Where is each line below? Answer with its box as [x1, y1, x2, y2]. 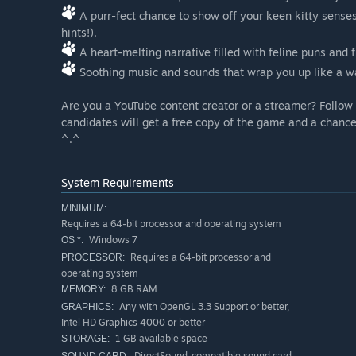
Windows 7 [87, 234, 137, 246]
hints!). [61, 25, 97, 40]
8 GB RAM [109, 283, 157, 296]
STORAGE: [61, 333, 110, 345]
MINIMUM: [61, 203, 106, 215]
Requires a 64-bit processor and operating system [61, 218, 281, 230]
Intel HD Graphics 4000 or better [61, 316, 205, 329]
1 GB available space [113, 332, 207, 345]
